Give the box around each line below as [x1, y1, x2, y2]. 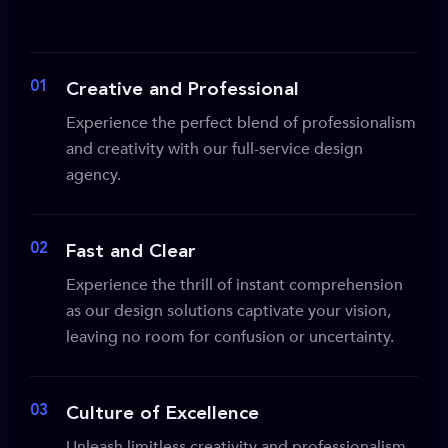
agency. [66, 164, 121, 186]
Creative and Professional [66, 81, 299, 100]
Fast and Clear [66, 243, 196, 262]
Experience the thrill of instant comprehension [66, 274, 403, 296]
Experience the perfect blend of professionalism [66, 112, 416, 134]
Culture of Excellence [66, 405, 259, 424]
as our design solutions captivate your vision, [66, 300, 391, 322]
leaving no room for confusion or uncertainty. [66, 326, 394, 348]
